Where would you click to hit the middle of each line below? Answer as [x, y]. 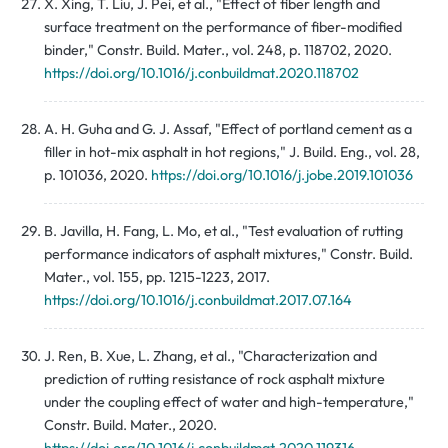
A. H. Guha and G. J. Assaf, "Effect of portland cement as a [228, 129]
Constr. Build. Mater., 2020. [130, 425]
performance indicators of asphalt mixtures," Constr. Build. [228, 254]
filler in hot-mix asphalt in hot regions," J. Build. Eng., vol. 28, [232, 152]
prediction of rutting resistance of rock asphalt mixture [214, 379]
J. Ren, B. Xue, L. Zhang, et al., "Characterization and [210, 356]
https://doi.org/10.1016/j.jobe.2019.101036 [282, 175]
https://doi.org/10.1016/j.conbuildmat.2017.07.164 [198, 300]
